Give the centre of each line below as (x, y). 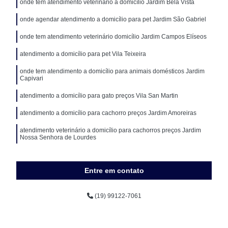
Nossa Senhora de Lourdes (58, 137)
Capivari (32, 78)
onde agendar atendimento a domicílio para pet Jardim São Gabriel (113, 19)
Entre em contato (114, 170)
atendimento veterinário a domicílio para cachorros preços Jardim (111, 130)
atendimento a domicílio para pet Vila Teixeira (83, 54)
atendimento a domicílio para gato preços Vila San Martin (99, 95)
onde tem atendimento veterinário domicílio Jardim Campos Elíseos (113, 36)
